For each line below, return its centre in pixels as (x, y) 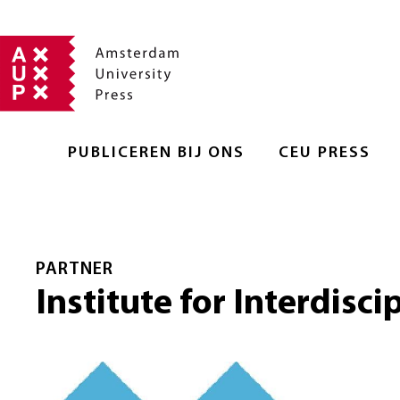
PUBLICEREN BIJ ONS (156, 153)
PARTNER (75, 269)
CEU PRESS (325, 153)
